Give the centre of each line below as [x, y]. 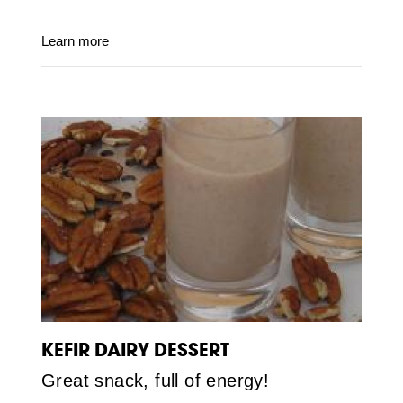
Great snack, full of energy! [155, 381]
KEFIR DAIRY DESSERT [135, 350]
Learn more [75, 41]
